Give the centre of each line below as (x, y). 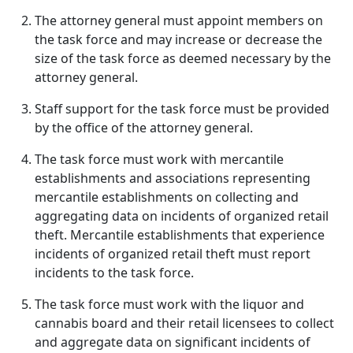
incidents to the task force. (114, 273)
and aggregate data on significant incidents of (173, 342)
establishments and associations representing (173, 178)
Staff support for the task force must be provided (182, 109)
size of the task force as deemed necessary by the (183, 58)
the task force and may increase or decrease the (178, 39)
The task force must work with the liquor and (169, 304)
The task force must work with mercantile (159, 159)
